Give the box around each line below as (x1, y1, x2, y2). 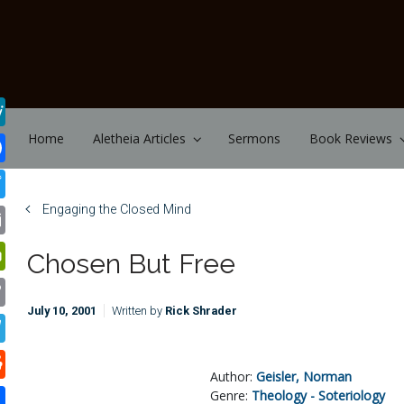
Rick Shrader (165, 304, 237, 317)
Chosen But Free (27, 248, 235, 280)
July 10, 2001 (27, 304, 96, 317)
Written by (112, 304, 165, 317)
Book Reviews (309, 130, 393, 147)
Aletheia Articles (93, 130, 186, 147)
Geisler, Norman (256, 368, 352, 385)
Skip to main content (20, 12, 149, 30)
